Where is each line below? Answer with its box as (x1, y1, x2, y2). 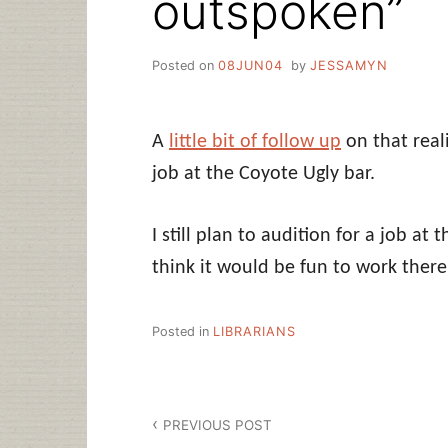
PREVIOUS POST (163, 416, 273, 433)
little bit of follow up (169, 131, 341, 152)
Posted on (152, 57, 218, 73)
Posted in (152, 324, 213, 340)
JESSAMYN (309, 57, 388, 73)
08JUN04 (218, 57, 283, 73)
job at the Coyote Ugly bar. (152, 163, 375, 184)
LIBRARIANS (213, 324, 296, 340)
